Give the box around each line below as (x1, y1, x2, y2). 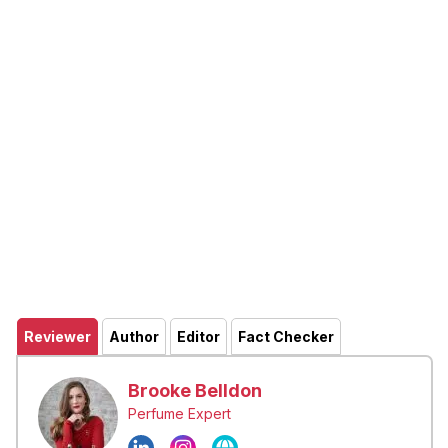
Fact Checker (238, 328, 334, 346)
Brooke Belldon (128, 380, 262, 402)
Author (109, 328, 159, 346)
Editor (177, 328, 220, 346)
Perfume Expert (128, 405, 231, 423)
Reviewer (24, 328, 91, 346)
